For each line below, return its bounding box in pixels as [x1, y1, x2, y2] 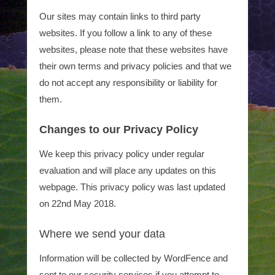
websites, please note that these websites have [39, 44, 228, 55]
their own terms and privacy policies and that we [39, 61, 231, 71]
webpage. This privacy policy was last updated [39, 182, 225, 192]
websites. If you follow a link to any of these [39, 28, 212, 38]
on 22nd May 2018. [39, 198, 116, 209]
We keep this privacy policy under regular [39, 149, 204, 159]
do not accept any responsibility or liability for [39, 77, 217, 88]
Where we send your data [39, 228, 165, 240]
